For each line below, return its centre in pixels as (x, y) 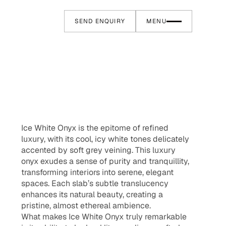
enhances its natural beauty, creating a (92, 194)
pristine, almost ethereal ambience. (86, 206)
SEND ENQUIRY (100, 21)
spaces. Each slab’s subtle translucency (95, 183)
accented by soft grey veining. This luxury (98, 150)
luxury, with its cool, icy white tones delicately (105, 139)
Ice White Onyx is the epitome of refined (95, 128)
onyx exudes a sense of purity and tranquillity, (105, 161)
